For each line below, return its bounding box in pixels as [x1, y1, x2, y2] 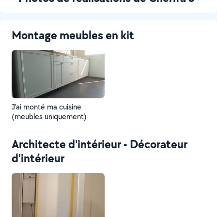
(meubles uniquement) [12, 111, 87, 122]
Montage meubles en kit [12, 27, 134, 43]
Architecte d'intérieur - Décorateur [12, 136, 187, 152]
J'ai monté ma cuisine [12, 102, 81, 112]
